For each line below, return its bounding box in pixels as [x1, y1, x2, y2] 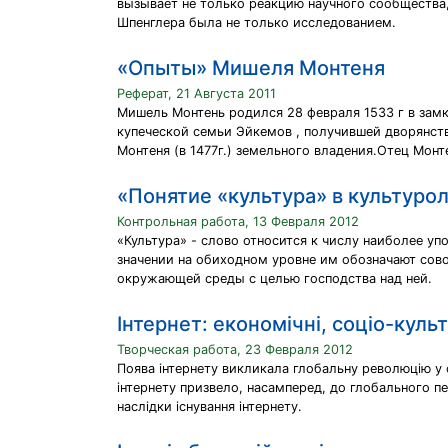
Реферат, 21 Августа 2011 [117, 86, 276, 101]
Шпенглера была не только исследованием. [117, 15, 396, 30]
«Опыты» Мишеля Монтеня [117, 56, 385, 80]
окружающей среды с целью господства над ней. [117, 271, 432, 286]
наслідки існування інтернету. [117, 399, 302, 414]
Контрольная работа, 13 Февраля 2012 [117, 214, 359, 229]
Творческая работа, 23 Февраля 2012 [117, 342, 353, 357]
